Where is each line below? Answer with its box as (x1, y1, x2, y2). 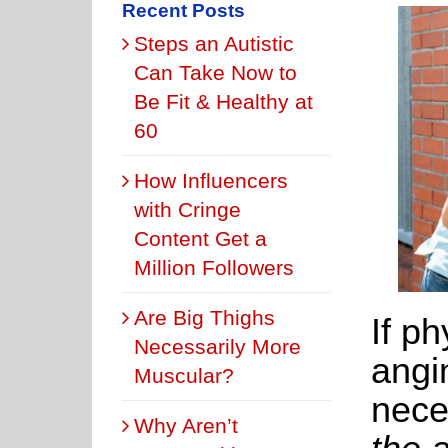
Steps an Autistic (134, 31, 294, 55)
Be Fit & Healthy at (134, 89, 313, 113)
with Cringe (134, 197, 241, 221)
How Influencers (134, 168, 288, 192)
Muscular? (134, 363, 234, 387)
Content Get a (134, 226, 267, 250)
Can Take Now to (134, 60, 297, 84)
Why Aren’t (134, 413, 238, 437)
